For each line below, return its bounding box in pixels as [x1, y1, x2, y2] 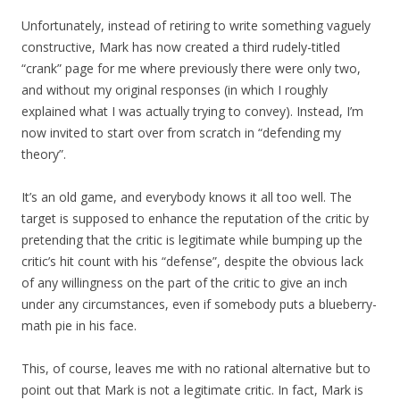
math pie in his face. [21, 317, 137, 335]
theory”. [21, 146, 66, 163]
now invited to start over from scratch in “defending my [21, 124, 341, 142]
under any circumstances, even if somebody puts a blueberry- [21, 296, 377, 313]
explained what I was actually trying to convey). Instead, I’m [21, 103, 363, 121]
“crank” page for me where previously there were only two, [21, 60, 361, 78]
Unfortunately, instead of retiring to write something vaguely [21, 17, 371, 35]
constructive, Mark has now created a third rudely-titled [21, 38, 340, 56]
